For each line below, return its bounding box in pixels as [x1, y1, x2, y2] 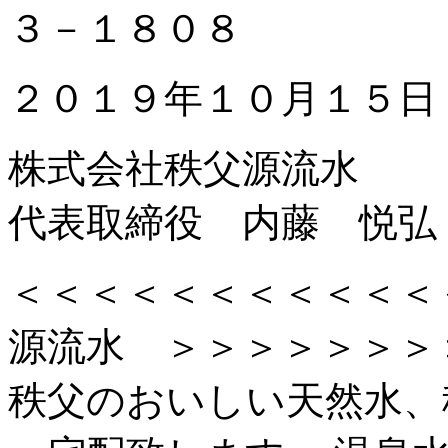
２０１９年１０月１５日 [8, 77, 437, 121]
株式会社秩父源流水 [8, 147, 359, 191]
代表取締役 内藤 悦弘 [8, 201, 437, 245]
